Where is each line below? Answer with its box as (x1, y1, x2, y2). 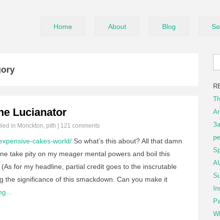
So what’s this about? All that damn (72, 137, 182, 145)
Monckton (17, 122, 43, 129)
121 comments (60, 122, 100, 129)
